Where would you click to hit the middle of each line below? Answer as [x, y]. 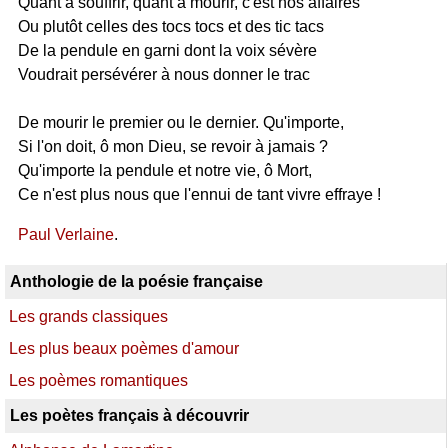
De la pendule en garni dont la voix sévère [167, 50]
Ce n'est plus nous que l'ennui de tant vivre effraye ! [199, 194]
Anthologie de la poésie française [136, 281]
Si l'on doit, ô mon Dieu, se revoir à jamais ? [172, 146]
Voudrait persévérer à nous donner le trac [163, 74]
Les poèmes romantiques [98, 380]
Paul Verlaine [65, 234]
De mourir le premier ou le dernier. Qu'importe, [180, 122]
